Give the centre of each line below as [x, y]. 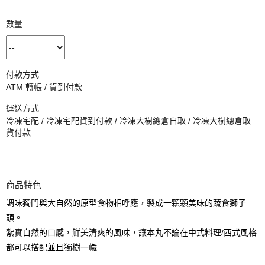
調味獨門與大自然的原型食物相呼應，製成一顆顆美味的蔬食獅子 [126, 203]
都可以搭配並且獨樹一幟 [51, 247]
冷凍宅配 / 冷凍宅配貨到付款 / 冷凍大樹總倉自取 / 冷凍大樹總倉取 [128, 121]
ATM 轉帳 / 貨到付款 [44, 87]
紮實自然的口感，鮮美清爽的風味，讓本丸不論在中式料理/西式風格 [131, 232]
